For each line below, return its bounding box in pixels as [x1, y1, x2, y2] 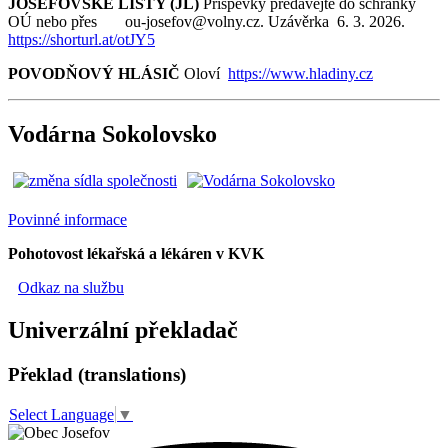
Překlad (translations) [8, 364, 186, 386]
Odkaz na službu [18, 279, 124, 297]
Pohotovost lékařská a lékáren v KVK [8, 245, 264, 263]
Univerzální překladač [8, 317, 238, 344]
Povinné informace [8, 211, 127, 229]
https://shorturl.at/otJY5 [8, 30, 155, 48]
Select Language [9, 406, 114, 424]
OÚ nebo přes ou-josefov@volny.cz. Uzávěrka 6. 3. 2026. [8, 12, 409, 30]
